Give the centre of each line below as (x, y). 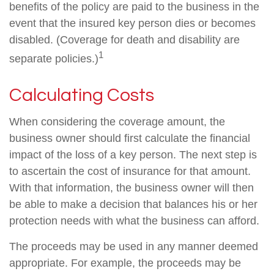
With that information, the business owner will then (131, 188)
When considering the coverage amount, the (117, 122)
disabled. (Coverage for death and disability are (124, 40)
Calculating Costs (82, 95)
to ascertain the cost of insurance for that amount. (130, 171)
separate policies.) (54, 59)
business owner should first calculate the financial (130, 138)
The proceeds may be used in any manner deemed (134, 246)
